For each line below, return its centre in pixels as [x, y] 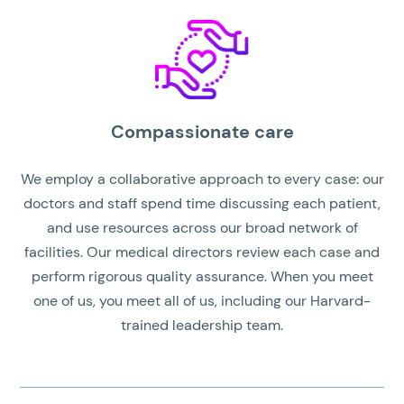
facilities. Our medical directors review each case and [202, 252]
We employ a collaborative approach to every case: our [202, 179]
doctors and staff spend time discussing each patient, [202, 203]
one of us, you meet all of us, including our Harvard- [202, 300]
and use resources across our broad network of [202, 227]
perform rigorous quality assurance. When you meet [202, 276]
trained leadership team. [202, 325]
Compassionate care [202, 131]
